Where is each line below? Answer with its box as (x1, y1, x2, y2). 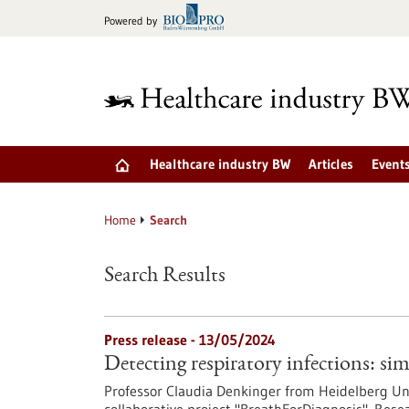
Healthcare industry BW (150, 155, 290, 173)
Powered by (104, 14, 157, 27)
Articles (309, 155, 353, 173)
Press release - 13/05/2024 (104, 330, 276, 349)
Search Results (104, 266, 225, 288)
